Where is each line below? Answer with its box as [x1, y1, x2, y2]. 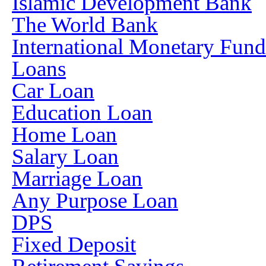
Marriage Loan [12, 166, 142, 191]
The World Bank [12, 12, 158, 37]
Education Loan [12, 100, 153, 125]
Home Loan [12, 122, 117, 147]
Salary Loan [12, 144, 119, 169]
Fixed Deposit [12, 232, 136, 256]
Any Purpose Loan [12, 188, 178, 213]
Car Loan [12, 78, 94, 103]
